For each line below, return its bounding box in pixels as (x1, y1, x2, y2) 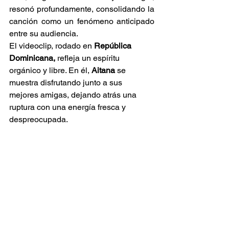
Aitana (91, 65, 115, 76)
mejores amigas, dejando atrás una (9, 90, 139, 100)
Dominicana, (9, 53, 55, 63)
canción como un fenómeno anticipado (9, 16, 154, 27)
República (94, 41, 133, 51)
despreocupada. (9, 114, 68, 125)
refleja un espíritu (55, 53, 122, 63)
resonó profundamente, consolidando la (9, 4, 154, 14)
